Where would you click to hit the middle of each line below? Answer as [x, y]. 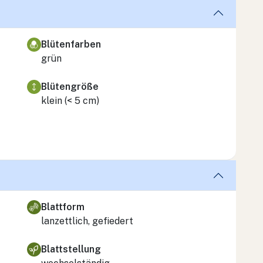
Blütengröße [70, 86]
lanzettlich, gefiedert [87, 221]
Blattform [63, 207]
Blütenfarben [71, 44]
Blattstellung [71, 249]
